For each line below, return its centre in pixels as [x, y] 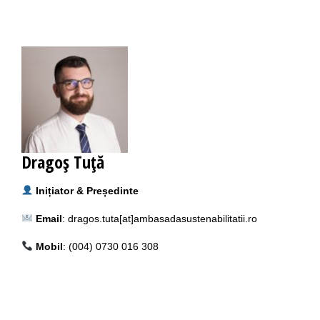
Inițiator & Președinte [87, 190]
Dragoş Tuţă [63, 161]
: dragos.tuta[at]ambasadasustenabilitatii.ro [159, 218]
